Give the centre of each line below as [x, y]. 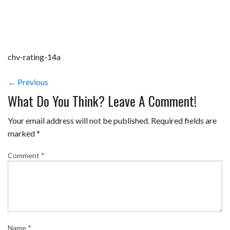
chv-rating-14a [34, 57]
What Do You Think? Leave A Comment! [102, 101]
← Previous [28, 82]
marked [22, 133]
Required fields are [184, 121]
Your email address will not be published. [79, 121]
